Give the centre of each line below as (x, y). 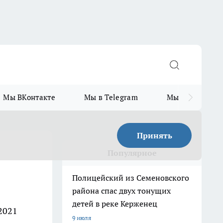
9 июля (82, 218)
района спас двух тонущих (121, 191)
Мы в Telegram (111, 97)
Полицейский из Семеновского (131, 178)
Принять (154, 135)
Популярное (132, 153)
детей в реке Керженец (115, 204)
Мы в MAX (185, 97)
